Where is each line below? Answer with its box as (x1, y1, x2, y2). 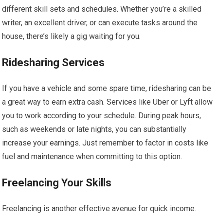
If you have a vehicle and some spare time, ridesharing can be (2, 84, 212, 93)
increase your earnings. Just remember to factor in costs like (2, 138, 209, 147)
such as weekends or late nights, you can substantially (2, 125, 187, 134)
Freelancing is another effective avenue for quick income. (2, 204, 197, 213)
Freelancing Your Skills (2, 177, 112, 189)
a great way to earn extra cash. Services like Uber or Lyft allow (2, 97, 213, 107)
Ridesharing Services (2, 56, 105, 69)
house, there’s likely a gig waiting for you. (2, 32, 141, 41)
